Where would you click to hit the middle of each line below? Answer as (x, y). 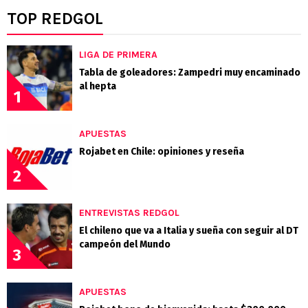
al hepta (98, 86)
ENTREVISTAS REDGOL (129, 212)
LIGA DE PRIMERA (118, 54)
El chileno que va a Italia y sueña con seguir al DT (189, 230)
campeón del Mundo (125, 244)
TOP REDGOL (55, 18)
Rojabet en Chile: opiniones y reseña (162, 151)
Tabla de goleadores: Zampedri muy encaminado (190, 72)
